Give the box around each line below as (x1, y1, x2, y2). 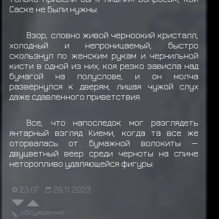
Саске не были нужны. (9, 3, 100, 14)
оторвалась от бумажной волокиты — (9, 138, 199, 149)
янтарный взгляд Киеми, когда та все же (9, 128, 199, 138)
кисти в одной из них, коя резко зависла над (9, 61, 199, 71)
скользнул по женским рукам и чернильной (9, 50, 199, 61)
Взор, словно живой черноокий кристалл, (26, 30, 199, 41)
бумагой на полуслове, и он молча (9, 71, 199, 82)
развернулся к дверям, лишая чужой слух (9, 81, 199, 92)
